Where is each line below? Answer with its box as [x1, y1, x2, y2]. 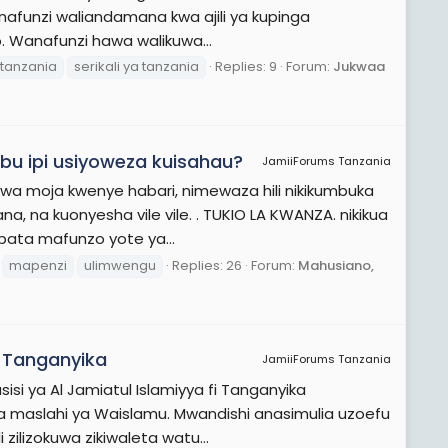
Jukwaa [333, 57, 385, 77]
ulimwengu [84, 256, 156, 276]
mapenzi [9, 256, 67, 276]
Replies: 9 [215, 57, 277, 77]
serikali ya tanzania [74, 57, 199, 77]
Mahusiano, [298, 256, 374, 276]
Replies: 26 [172, 256, 242, 276]
